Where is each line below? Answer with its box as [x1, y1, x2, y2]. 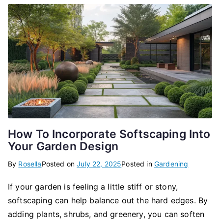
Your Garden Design [8, 139, 118, 153]
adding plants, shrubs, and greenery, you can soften [8, 209, 205, 219]
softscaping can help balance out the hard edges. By [8, 195, 208, 205]
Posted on [41, 159, 77, 168]
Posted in [121, 159, 154, 168]
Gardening [154, 159, 189, 168]
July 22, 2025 [77, 159, 122, 168]
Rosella [18, 159, 42, 168]
